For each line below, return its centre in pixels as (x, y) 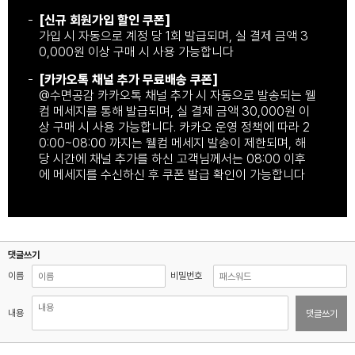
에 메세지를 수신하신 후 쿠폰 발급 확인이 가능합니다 (172, 174)
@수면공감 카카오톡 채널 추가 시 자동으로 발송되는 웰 (177, 95)
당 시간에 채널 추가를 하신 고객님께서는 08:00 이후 (172, 158)
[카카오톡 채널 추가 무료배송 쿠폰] (128, 79)
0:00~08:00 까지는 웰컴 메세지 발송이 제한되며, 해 (172, 143)
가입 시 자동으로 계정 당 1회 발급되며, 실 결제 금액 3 (174, 36)
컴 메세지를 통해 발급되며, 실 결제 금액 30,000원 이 (174, 111)
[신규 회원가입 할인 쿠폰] (105, 20)
